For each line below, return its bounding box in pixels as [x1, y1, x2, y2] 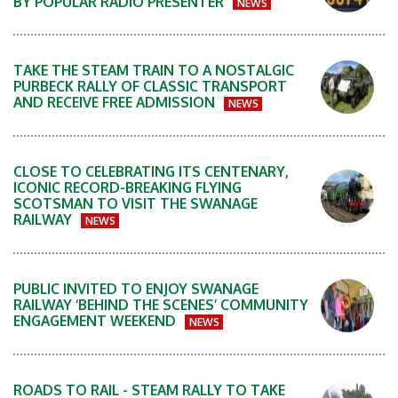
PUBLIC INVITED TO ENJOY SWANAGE [13, 280, 259, 298]
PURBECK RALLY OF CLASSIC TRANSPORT [13, 77, 287, 96]
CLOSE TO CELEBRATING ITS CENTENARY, [13, 163, 289, 181]
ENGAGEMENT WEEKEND [13, 312, 179, 330]
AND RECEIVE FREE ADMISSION [13, 93, 219, 112]
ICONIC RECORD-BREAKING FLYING [13, 179, 242, 197]
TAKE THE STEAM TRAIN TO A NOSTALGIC [13, 61, 294, 80]
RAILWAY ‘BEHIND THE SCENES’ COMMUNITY [13, 296, 308, 314]
